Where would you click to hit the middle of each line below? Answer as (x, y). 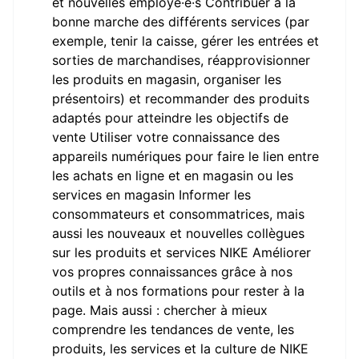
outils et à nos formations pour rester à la (178, 291)
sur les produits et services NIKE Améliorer (182, 252)
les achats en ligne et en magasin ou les (173, 175)
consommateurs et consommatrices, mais (178, 214)
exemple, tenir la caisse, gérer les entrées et (186, 41)
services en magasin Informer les (151, 195)
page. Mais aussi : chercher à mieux (160, 310)
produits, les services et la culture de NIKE (180, 349)
